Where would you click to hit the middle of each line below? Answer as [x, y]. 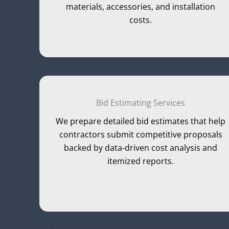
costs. [141, 20]
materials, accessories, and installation [141, 7]
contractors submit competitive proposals [141, 135]
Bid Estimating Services [141, 103]
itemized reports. [141, 161]
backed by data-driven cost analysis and [141, 148]
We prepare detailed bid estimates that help [141, 121]
